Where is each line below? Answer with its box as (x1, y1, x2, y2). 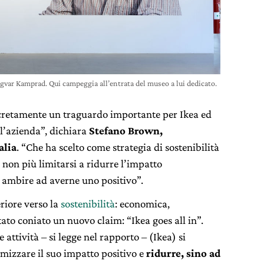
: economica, (115, 197, 170, 210)
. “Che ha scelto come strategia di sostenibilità (16, 141, 219, 154)
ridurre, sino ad (146, 247, 220, 260)
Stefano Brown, (89, 124, 163, 137)
